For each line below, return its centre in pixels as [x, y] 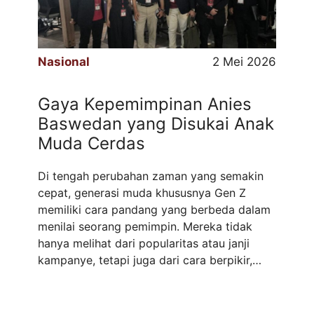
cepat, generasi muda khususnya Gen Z [142, 192]
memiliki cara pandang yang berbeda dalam [154, 209]
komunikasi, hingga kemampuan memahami [153, 277]
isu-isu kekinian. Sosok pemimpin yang [141, 293]
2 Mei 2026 [244, 62]
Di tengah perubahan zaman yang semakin [151, 176]
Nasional [64, 62]
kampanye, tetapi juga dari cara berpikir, [145, 260]
